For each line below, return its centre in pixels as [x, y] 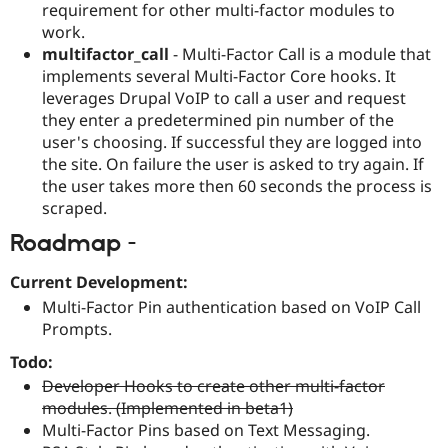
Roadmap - [73, 243]
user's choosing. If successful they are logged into [232, 141]
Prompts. [77, 328]
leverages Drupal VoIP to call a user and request [224, 97]
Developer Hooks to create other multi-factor [213, 386]
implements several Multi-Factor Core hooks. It [219, 75]
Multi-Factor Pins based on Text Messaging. [206, 430]
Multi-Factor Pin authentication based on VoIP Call [231, 306]
